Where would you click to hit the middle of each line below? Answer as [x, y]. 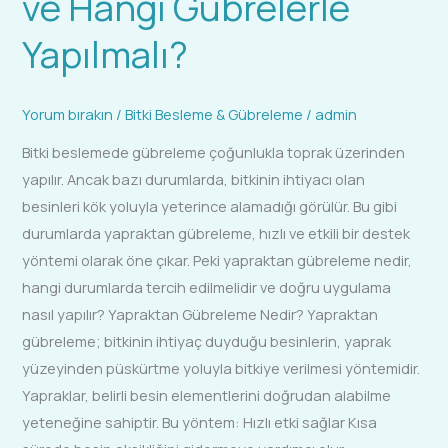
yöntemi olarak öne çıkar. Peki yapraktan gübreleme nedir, [217, 260]
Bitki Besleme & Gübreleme [214, 113]
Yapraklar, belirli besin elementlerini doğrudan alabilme [207, 395]
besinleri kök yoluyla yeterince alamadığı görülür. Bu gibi [210, 206]
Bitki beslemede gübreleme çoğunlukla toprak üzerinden [214, 152]
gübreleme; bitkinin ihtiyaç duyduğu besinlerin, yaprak [207, 341]
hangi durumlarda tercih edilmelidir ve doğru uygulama [207, 287]
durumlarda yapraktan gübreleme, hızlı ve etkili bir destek [216, 233]
